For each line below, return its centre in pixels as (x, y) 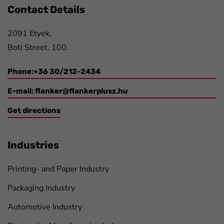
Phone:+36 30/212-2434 (54, 72)
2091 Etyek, (29, 33)
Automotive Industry (45, 207)
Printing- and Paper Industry (58, 169)
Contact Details (46, 9)
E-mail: (21, 91)
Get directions (34, 111)
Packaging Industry (41, 188)
